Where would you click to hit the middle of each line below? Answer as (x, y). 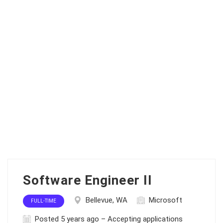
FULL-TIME (44, 201)
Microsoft (166, 200)
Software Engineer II (88, 180)
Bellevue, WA (107, 200)
